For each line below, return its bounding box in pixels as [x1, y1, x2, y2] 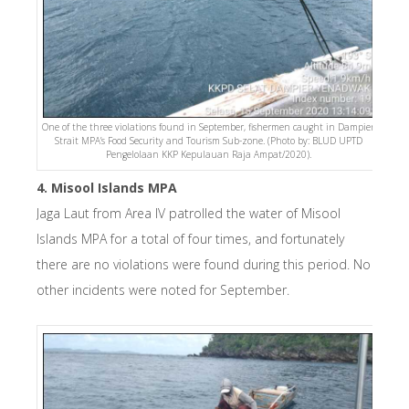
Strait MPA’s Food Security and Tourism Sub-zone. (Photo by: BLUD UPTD [54, 134, 362, 148]
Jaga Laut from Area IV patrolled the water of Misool [37, 204, 341, 223]
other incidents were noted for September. [37, 281, 289, 299]
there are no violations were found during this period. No [37, 256, 371, 274]
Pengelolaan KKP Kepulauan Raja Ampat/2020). [105, 148, 311, 162]
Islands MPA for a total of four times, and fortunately [37, 230, 344, 248]
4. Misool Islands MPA [37, 179, 177, 197]
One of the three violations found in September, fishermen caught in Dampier [42, 121, 374, 134]
